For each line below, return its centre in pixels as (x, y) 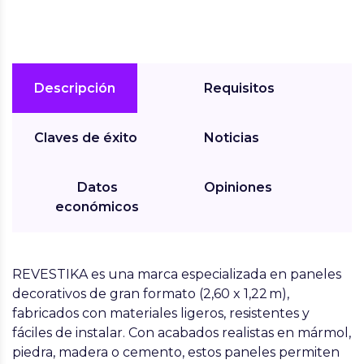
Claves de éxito (86, 138)
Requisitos (239, 88)
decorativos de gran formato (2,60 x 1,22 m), (151, 294)
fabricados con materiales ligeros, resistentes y (161, 313)
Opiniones (238, 187)
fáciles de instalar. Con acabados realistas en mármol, (182, 333)
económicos (97, 207)
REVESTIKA (50, 274)
